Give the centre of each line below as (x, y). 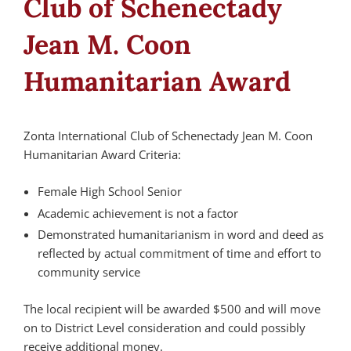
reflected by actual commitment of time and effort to (179, 253)
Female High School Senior (110, 191)
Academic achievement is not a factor (138, 213)
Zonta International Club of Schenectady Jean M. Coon (168, 136)
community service (89, 272)
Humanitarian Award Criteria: (102, 155)
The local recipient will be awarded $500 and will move (172, 308)
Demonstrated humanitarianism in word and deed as (181, 235)
